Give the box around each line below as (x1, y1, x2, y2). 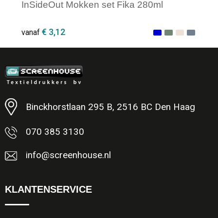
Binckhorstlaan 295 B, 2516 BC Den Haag (25, 101, 195, 112)
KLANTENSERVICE (4, 184, 92, 195)
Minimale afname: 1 (34, 80, 112, 91)
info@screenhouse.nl (25, 150, 111, 161)
